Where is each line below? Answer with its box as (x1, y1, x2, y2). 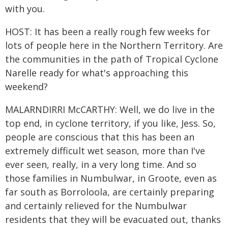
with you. (5, 3, 45, 15)
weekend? (5, 80, 48, 93)
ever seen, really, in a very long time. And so (5, 158, 196, 170)
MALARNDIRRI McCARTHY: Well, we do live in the (5, 103, 215, 116)
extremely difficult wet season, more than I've (5, 145, 205, 157)
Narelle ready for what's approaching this (5, 67, 188, 79)
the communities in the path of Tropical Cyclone (5, 53, 218, 65)
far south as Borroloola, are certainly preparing (5, 186, 214, 198)
